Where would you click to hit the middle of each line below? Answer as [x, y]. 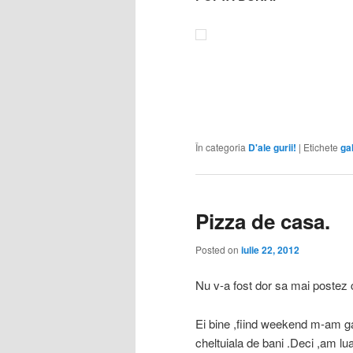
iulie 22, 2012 [270, 249]
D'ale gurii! [272, 148]
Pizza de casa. [263, 221]
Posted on [218, 249]
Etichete [321, 147]
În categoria [221, 147]
